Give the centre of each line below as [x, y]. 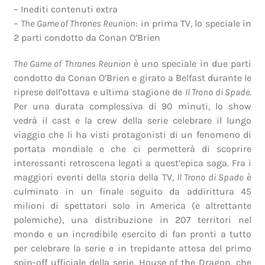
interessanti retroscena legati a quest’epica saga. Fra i [132, 163]
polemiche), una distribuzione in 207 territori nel [132, 219]
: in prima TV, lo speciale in [193, 23]
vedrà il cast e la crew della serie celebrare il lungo [132, 120]
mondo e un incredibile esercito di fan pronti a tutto [132, 234]
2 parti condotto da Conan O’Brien [87, 37]
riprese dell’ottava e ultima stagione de [99, 92]
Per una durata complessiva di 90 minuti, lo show [132, 106]
